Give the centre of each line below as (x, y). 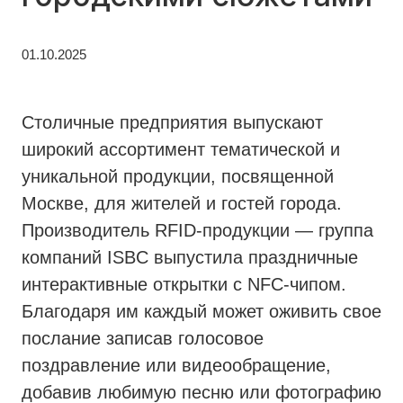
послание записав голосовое (143, 339)
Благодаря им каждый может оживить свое (201, 312)
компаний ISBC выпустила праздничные (190, 258)
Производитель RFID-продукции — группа (197, 231)
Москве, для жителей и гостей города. (182, 204)
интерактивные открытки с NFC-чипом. (184, 285)
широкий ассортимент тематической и (181, 150)
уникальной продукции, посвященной (178, 177)
